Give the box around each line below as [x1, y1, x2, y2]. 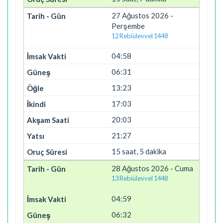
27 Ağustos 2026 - [111, 10, 173, 20]
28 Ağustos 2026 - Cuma [111, 164, 193, 173]
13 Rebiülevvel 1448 [111, 174, 168, 182]
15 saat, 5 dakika [111, 147, 166, 156]
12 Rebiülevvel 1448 [111, 31, 168, 40]
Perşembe [111, 21, 145, 30]
